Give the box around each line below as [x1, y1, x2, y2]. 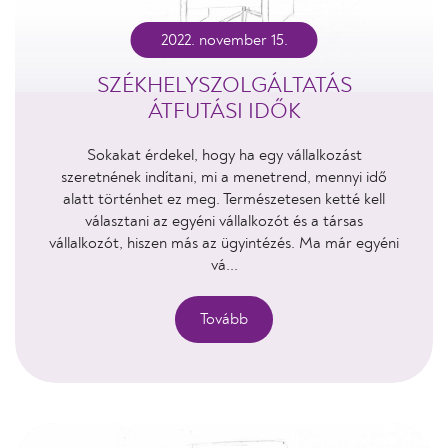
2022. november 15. [160, 32, 288, 48]
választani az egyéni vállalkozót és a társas [85, 213, 363, 229]
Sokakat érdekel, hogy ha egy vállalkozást [86, 147, 362, 163]
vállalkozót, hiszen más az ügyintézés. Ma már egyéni [49, 235, 399, 251]
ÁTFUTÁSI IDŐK [147, 100, 301, 122]
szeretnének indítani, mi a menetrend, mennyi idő [61, 169, 387, 185]
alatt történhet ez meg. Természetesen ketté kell [63, 191, 385, 207]
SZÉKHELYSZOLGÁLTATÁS [96, 74, 352, 96]
